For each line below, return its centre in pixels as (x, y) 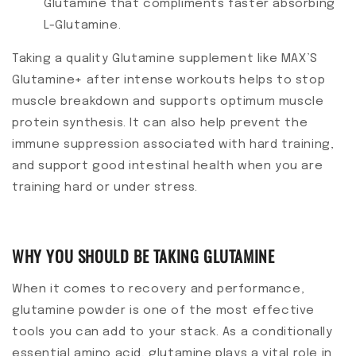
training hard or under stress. (107, 188)
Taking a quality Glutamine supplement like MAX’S (165, 59)
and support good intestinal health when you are (168, 166)
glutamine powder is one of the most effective (164, 311)
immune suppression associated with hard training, (173, 145)
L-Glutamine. (83, 26)
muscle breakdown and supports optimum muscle (168, 102)
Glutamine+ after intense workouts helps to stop (169, 81)
